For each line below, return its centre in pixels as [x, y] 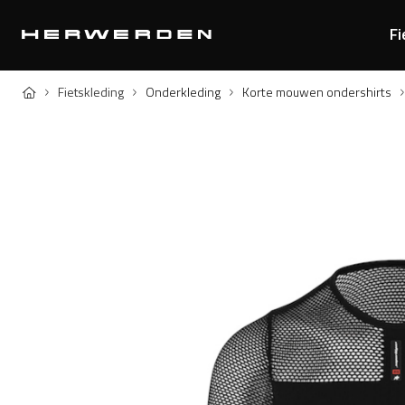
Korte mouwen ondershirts [317, 92]
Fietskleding [91, 92]
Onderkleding [183, 92]
